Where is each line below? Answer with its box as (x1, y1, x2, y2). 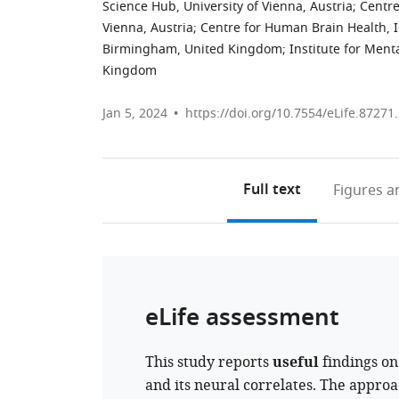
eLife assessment (145, 300, 339, 338)
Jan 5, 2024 (102, 104, 167, 123)
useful (273, 352, 319, 376)
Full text (242, 179, 301, 202)
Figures (332, 180, 383, 201)
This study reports (145, 352, 273, 373)
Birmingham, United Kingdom (102, 40, 282, 59)
